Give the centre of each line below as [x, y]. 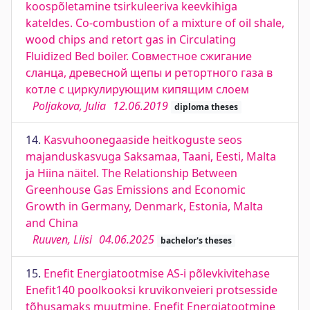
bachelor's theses [196, 240]
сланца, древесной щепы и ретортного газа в [149, 73]
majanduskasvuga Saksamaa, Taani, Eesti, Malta [151, 156]
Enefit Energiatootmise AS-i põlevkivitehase [157, 273]
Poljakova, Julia [69, 106]
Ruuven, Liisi [62, 239]
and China [52, 223]
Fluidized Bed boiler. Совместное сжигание [139, 56]
